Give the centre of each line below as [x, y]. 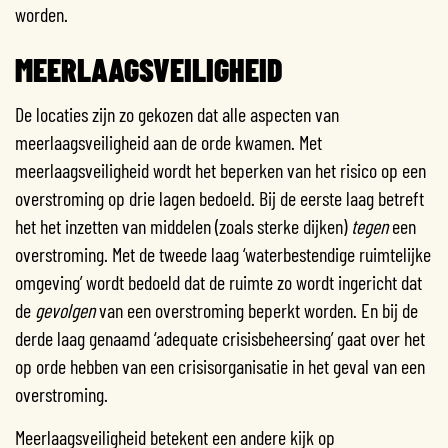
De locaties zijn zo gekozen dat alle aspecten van [177, 113]
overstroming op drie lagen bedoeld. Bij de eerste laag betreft [219, 197]
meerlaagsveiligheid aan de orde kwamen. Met [168, 141]
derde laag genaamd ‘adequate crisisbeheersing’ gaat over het [220, 337]
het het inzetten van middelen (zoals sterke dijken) [183, 225]
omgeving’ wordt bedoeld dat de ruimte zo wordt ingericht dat [218, 281]
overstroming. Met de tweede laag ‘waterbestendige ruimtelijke [223, 253]
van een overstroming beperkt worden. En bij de [256, 309]
